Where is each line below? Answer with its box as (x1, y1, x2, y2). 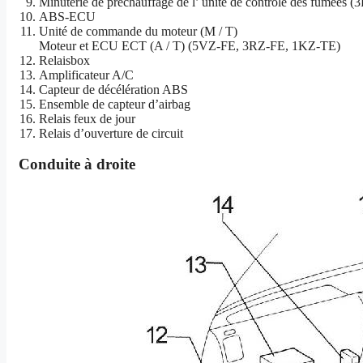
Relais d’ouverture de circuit (39, 126, 183, 140)
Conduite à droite (6, 156, 135, 173)
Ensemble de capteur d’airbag (39, 96, 190, 111)
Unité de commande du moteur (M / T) (39, 23, 237, 38)
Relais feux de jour (39, 111, 135, 126)
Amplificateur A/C (39, 67, 134, 82)
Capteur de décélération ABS (39, 82, 188, 96)
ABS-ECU (39, 9, 96, 23)
